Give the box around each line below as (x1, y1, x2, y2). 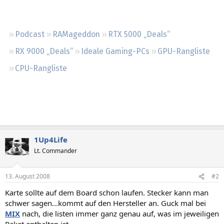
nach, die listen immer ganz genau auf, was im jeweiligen (20, 208, 219, 218)
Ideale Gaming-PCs (81, 46, 149, 56)
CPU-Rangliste (15, 63, 67, 73)
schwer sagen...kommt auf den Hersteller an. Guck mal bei (5, 198, 206, 208)
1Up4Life (34, 134, 67, 144)
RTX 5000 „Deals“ (108, 29, 170, 39)
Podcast (15, 29, 44, 39)
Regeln (10, 2, 32, 11)
